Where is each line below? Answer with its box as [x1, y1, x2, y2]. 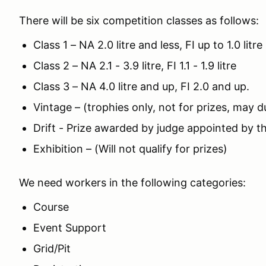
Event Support [33, 221, 106, 235]
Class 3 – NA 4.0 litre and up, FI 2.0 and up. [33, 80, 249, 93]
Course [33, 201, 69, 214]
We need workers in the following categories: [19, 176, 246, 189]
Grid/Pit [33, 242, 71, 255]
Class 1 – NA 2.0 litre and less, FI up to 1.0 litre [33, 39, 262, 52]
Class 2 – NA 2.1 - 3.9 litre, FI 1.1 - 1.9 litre [33, 59, 236, 72]
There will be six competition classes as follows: [19, 14, 259, 27]
